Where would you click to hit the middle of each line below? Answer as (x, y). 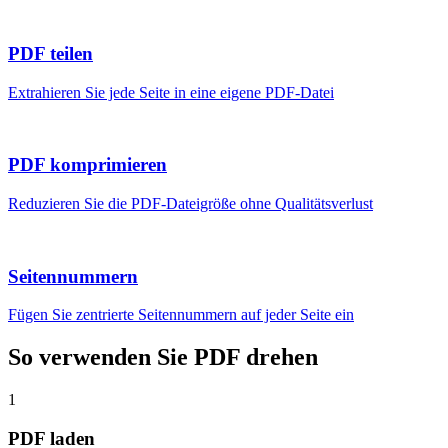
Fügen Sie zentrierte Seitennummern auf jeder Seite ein (181, 315)
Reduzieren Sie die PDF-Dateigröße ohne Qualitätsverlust (190, 203)
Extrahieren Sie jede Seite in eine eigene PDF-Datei (171, 92)
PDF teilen (50, 53)
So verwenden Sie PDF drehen (163, 357)
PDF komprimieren (87, 165)
